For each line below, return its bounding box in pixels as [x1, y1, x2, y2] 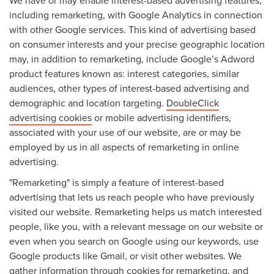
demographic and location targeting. [9, 95, 166, 109]
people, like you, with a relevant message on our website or [9, 219, 263, 233]
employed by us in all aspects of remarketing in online [9, 139, 239, 154]
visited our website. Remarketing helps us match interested [9, 204, 262, 218]
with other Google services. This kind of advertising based [9, 22, 256, 36]
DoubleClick [166, 95, 219, 109]
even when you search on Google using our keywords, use [9, 234, 259, 248]
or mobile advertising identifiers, [92, 110, 231, 124]
